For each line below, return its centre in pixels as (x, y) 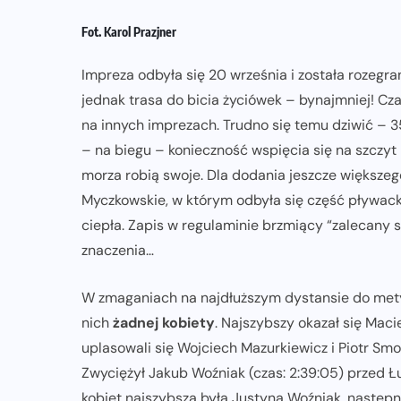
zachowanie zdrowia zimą (237, 134)
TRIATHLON (292, 65)
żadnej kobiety (164, 323)
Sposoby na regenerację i (237, 108)
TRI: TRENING (188, 65)
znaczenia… (118, 251)
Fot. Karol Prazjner (129, 32)
